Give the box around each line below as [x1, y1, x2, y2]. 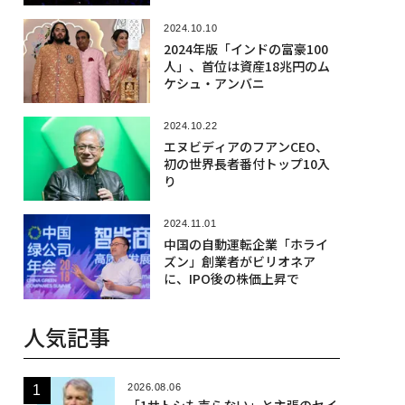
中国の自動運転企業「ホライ [163, 235, 328, 254]
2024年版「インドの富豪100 [163, 39, 328, 58]
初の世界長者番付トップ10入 [163, 154, 330, 173]
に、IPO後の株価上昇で [163, 269, 299, 288]
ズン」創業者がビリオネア [163, 252, 316, 271]
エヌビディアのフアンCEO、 [163, 137, 328, 155]
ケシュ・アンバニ [163, 73, 265, 92]
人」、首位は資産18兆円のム [163, 56, 330, 75]
